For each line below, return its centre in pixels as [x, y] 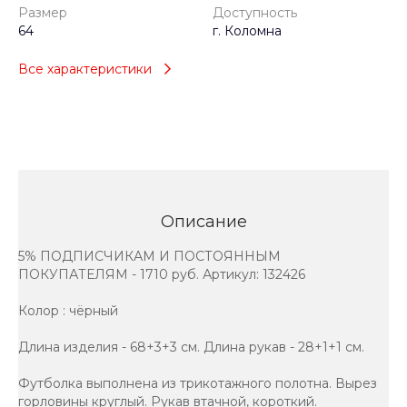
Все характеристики [85, 69]
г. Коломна [247, 31]
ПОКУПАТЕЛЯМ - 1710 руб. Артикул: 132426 [162, 274]
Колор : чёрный [68, 310]
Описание [203, 221]
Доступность [255, 13]
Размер [43, 13]
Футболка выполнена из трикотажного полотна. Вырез [198, 383]
